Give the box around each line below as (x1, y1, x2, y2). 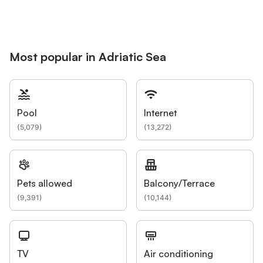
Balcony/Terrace (144, 177, 215, 190)
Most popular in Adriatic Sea (9, 49, 166, 65)
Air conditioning (144, 248, 213, 260)
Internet (144, 107, 177, 119)
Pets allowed (17, 177, 72, 190)
